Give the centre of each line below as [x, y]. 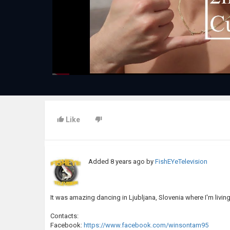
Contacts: [64, 216]
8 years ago [128, 162]
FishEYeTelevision [181, 162]
